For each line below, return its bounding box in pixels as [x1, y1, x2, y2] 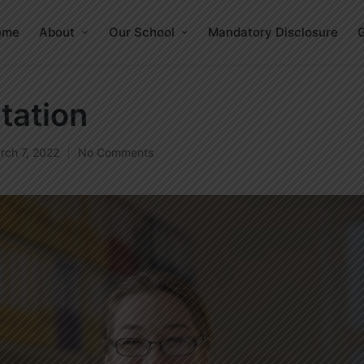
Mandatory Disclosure [208, 24, 339, 41]
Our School [108, 24, 175, 41]
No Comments [78, 145, 154, 159]
